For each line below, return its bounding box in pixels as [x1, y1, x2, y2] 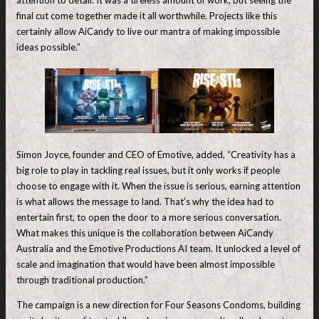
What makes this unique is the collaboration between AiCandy [16, 227, 273, 239]
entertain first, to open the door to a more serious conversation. [16, 211, 281, 224]
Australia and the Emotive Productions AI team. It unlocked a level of [16, 243, 300, 255]
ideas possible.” [16, 41, 80, 53]
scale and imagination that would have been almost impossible [16, 258, 275, 271]
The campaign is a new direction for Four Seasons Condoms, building [16, 299, 300, 311]
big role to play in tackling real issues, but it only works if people [16, 164, 280, 177]
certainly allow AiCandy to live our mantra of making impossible [16, 25, 280, 37]
